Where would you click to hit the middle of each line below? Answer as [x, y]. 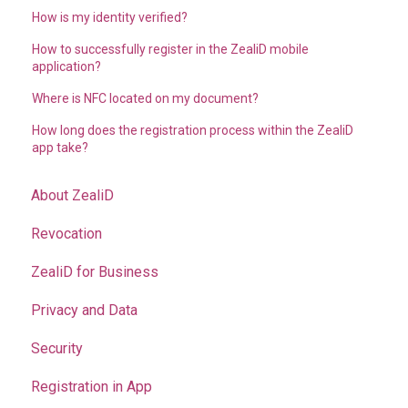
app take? [61, 147]
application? [67, 66]
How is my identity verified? [110, 17]
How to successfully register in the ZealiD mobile [171, 49]
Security [57, 349]
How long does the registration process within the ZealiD [193, 130]
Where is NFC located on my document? [146, 98]
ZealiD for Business [95, 272]
